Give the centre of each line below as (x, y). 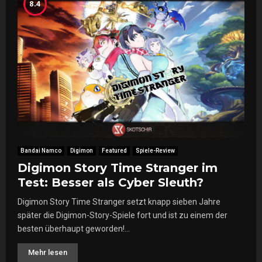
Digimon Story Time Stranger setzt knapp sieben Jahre (119, 202)
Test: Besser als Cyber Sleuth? (111, 183)
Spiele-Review (155, 151)
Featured (114, 151)
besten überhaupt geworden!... (74, 229)
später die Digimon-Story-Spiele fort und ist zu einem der (123, 216)
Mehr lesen (48, 253)
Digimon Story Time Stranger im (118, 168)
